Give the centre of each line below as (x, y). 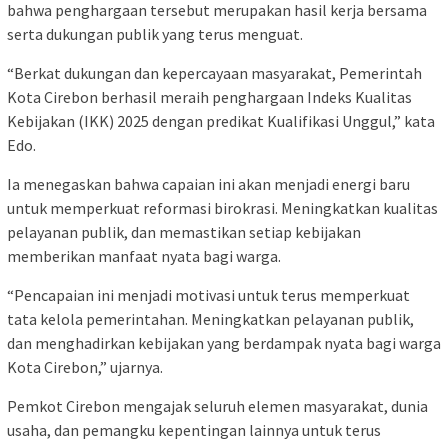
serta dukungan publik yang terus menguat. (155, 33)
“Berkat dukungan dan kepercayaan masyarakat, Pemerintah (214, 72)
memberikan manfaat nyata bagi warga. (144, 255)
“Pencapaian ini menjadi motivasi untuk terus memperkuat (208, 294)
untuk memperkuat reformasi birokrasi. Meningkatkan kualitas (222, 207)
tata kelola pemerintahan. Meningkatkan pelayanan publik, (210, 318)
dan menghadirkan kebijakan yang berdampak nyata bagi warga (224, 342)
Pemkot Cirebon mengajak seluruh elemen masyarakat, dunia (217, 405)
